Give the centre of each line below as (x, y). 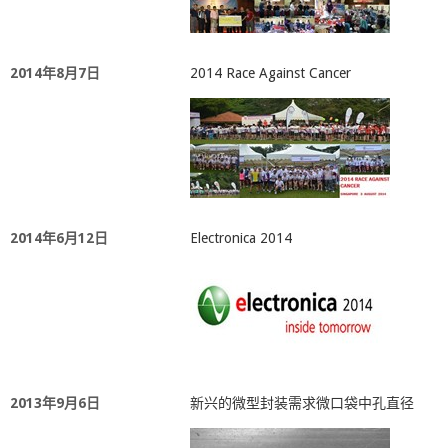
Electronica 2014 (241, 238)
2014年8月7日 (55, 73)
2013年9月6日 (55, 403)
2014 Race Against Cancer (270, 73)
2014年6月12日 (59, 238)
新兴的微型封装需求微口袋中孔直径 (302, 403)
